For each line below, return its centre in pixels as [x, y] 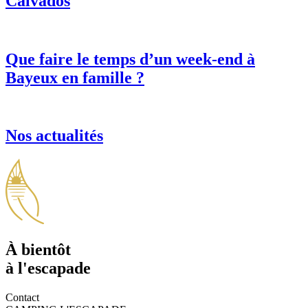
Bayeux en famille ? [75, 77]
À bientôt [38, 250]
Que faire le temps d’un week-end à [130, 59]
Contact [22, 298]
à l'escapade [48, 268]
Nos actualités [54, 136]
